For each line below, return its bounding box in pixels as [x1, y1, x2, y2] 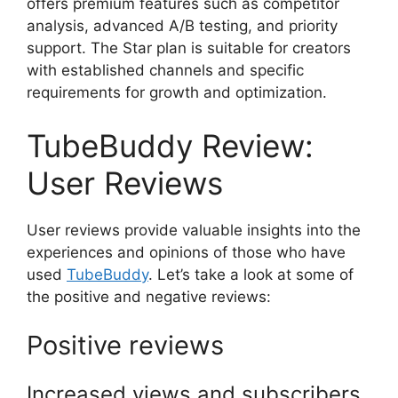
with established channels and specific [27, 61, 304, 79]
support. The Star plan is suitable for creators [27, 39, 351, 57]
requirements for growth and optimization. [27, 84, 327, 101]
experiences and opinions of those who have [27, 243, 346, 261]
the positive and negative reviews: [27, 287, 271, 306]
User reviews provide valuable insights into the [27, 220, 361, 239]
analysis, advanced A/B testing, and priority [27, 17, 338, 35]
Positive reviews [27, 330, 224, 361]
